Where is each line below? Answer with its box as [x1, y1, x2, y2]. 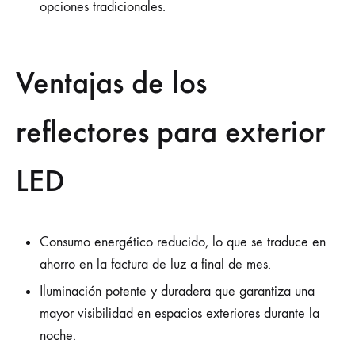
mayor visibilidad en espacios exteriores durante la [40, 305, 319, 322]
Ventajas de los [16, 63, 207, 101]
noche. [40, 327, 76, 344]
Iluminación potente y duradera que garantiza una [40, 283, 315, 300]
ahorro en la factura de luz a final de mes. [40, 256, 271, 273]
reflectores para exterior [16, 112, 325, 151]
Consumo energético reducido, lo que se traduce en [40, 234, 326, 250]
